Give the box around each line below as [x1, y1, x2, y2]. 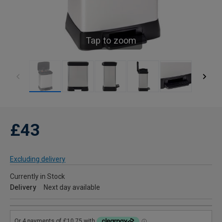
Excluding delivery [10, 155, 65, 163]
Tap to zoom [86, 35, 136, 46]
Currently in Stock [10, 172, 65, 180]
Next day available [44, 183, 100, 191]
